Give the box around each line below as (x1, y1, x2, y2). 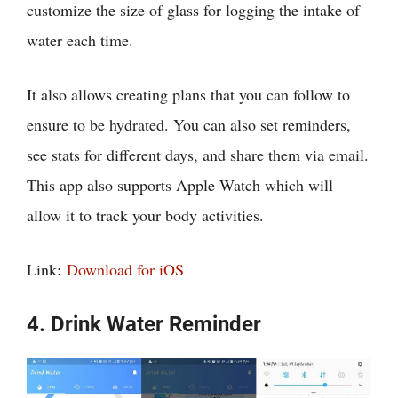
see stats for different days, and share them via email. (27, 143, 369, 165)
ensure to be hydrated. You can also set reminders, (27, 113, 351, 135)
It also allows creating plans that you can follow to (27, 83, 350, 105)
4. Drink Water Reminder (27, 311, 261, 337)
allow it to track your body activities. (27, 203, 264, 226)
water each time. (27, 28, 133, 51)
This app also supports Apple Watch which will (27, 173, 333, 195)
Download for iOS (67, 258, 184, 280)
